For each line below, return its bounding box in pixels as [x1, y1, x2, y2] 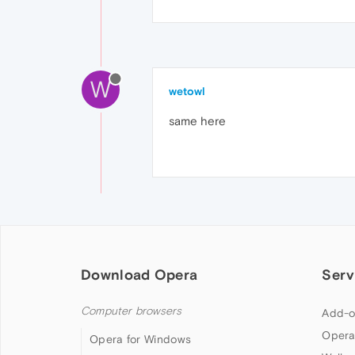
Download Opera [81, 266, 198, 283]
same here [169, 114, 226, 128]
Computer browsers [81, 304, 182, 318]
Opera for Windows [90, 333, 192, 345]
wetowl [169, 85, 205, 97]
